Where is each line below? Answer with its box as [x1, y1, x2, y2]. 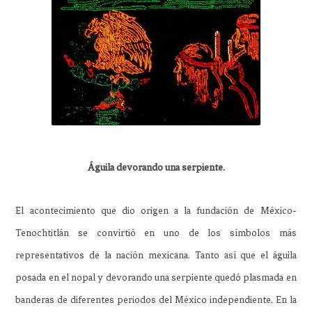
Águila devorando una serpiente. [87, 161, 225, 173]
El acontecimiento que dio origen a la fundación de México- [15, 204, 297, 217]
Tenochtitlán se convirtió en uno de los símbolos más [15, 226, 297, 239]
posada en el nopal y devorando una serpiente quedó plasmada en [15, 271, 297, 283]
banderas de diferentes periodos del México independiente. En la [15, 293, 297, 306]
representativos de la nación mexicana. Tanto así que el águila [15, 249, 297, 261]
